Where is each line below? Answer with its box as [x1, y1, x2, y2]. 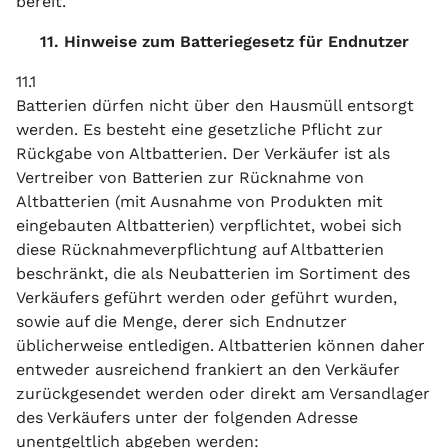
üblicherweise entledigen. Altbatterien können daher [16, 336, 425, 355]
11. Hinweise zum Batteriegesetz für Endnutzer [39, 32, 409, 51]
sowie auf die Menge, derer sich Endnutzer [16, 312, 347, 331]
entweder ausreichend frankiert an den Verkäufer [16, 360, 400, 379]
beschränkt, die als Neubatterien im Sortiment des [16, 264, 410, 283]
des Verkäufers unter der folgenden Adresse [16, 408, 358, 427]
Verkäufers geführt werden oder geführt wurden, [16, 288, 397, 307]
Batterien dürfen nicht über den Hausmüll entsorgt [16, 96, 414, 115]
